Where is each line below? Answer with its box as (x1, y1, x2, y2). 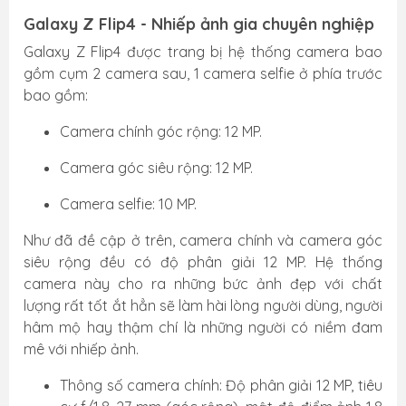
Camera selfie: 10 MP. (60, 195, 197, 213)
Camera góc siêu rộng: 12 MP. (60, 159, 253, 177)
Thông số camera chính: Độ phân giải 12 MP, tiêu (60, 376, 382, 394)
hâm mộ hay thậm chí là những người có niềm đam (24, 318, 382, 336)
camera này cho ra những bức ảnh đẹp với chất (24, 275, 382, 293)
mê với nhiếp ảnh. (24, 340, 142, 358)
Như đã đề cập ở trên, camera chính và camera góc (24, 231, 382, 249)
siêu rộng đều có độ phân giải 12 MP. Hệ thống (24, 253, 382, 271)
